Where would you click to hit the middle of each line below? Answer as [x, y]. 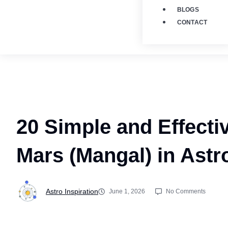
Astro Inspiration [72, 191]
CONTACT [192, 22]
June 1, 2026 [127, 191]
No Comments [186, 191]
